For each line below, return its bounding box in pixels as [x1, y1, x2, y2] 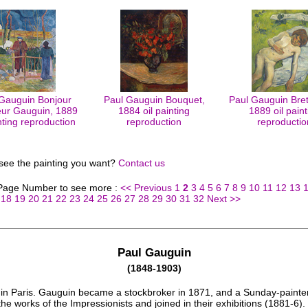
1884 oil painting [118, 105, 190, 116]
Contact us [118, 157, 165, 168]
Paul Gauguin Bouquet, [103, 94, 205, 105]
